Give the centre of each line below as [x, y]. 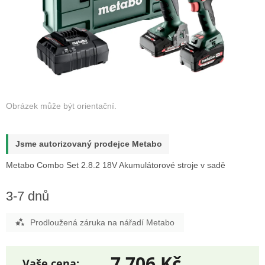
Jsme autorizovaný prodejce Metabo [89, 144]
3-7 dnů [28, 196]
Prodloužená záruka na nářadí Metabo [102, 223]
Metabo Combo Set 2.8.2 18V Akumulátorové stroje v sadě [116, 165]
